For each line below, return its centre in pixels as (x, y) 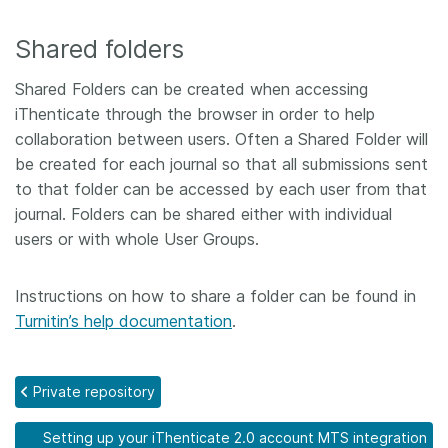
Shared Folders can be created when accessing (191, 89)
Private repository (94, 391)
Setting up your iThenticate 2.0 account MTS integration (235, 437)
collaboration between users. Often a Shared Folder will (221, 139)
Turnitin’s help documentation (123, 321)
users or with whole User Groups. (137, 239)
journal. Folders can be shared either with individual (203, 214)
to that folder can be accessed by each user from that (221, 189)
